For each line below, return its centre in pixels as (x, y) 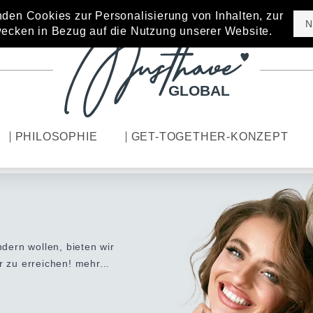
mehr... (93, 263)
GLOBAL (199, 91)
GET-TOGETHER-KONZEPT (210, 137)
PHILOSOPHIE (56, 137)
